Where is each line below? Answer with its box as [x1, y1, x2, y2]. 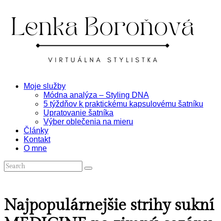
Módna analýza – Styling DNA [43, 91, 149, 99]
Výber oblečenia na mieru [43, 117, 133, 126]
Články [24, 126, 48, 135]
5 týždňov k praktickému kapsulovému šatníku [43, 100, 203, 108]
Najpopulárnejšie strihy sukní [4, 195, 214, 215]
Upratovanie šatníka [43, 109, 113, 117]
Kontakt [24, 135, 50, 144]
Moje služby [24, 82, 66, 90]
